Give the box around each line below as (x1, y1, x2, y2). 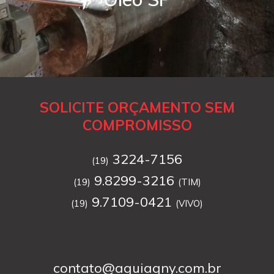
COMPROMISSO (82, 116, 192, 134)
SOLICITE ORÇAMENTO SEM (39, 98, 235, 116)
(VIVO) (176, 198, 203, 209)
